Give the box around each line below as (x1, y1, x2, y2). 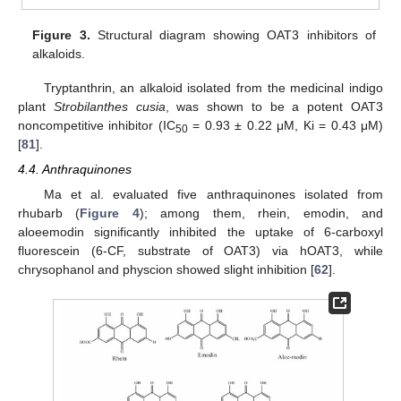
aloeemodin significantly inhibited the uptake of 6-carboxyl (18, 224, 383, 239)
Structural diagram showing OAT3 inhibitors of (90, 27, 376, 42)
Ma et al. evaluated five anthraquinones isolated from (43, 186, 383, 201)
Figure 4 (80, 205, 140, 220)
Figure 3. (32, 27, 90, 42)
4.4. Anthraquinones (18, 161, 132, 176)
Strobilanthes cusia (53, 98, 166, 114)
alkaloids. (32, 46, 86, 61)
